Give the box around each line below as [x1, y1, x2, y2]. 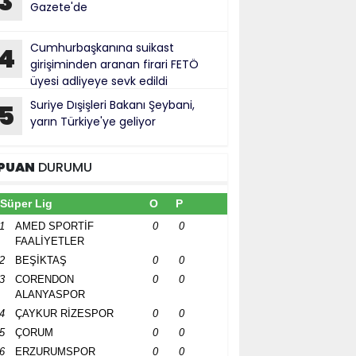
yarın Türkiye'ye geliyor [30, 114, 156, 130]
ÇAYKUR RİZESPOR [15, 308, 114, 319]
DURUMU [35, 158, 92, 176]
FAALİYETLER [15, 235, 84, 247]
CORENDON [15, 273, 74, 285]
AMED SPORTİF [15, 220, 94, 232]
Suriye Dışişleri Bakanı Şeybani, [30, 97, 195, 113]
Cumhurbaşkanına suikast [30, 40, 174, 56]
